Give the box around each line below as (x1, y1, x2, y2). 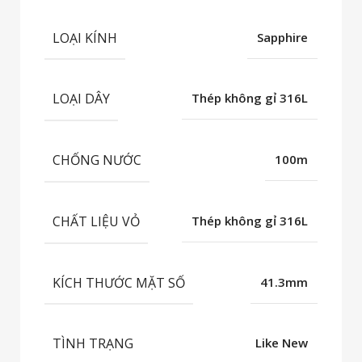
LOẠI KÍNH (53, 28, 117, 47)
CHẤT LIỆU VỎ (53, 212, 140, 230)
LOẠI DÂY (53, 90, 110, 108)
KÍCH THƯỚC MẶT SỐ (53, 273, 185, 292)
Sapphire (257, 28, 308, 45)
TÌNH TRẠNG (53, 335, 133, 353)
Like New (255, 335, 308, 351)
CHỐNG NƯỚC (53, 150, 141, 169)
